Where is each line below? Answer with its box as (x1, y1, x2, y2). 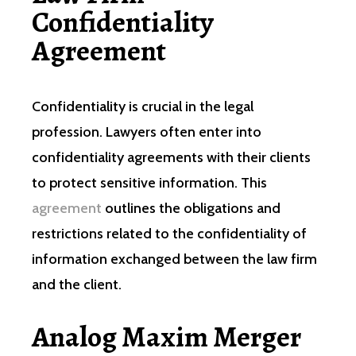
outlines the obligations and (102, 199, 281, 217)
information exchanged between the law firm (32, 250, 317, 268)
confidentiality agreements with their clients (32, 148, 311, 166)
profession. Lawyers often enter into (32, 122, 261, 141)
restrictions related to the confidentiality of (32, 224, 307, 242)
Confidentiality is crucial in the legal (32, 97, 253, 115)
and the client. (32, 275, 122, 293)
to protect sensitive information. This (32, 173, 267, 192)
